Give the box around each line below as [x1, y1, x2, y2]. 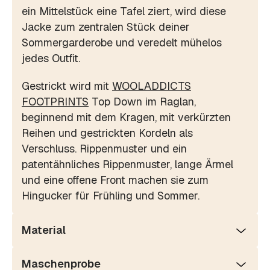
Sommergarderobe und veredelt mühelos [22, 35, 222, 49]
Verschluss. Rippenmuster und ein [22, 141, 187, 155]
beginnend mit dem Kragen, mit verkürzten [22, 110, 231, 124]
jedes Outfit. [22, 51, 80, 65]
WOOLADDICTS [112, 78, 191, 93]
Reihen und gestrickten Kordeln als [22, 125, 193, 140]
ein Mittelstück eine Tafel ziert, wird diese [22, 4, 226, 18]
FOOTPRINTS [22, 94, 89, 108]
